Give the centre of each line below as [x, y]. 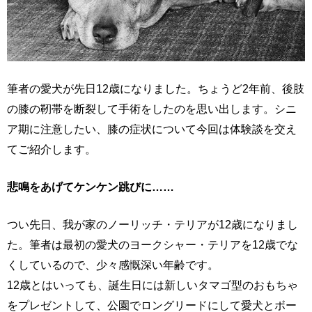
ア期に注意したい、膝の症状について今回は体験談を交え [152, 129]
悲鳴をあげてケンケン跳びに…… [91, 187]
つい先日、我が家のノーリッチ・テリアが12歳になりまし [153, 225]
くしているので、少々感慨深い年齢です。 [113, 265]
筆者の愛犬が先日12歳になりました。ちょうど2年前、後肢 [156, 89]
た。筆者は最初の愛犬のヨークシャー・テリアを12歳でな [153, 245]
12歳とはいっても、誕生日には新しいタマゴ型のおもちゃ [153, 285]
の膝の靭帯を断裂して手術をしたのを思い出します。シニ [152, 109]
